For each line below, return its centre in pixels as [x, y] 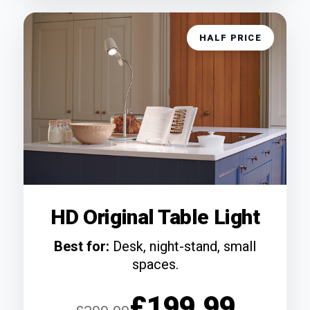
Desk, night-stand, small [183, 247]
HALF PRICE [230, 38]
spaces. [155, 265]
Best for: [82, 247]
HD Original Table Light [155, 217]
